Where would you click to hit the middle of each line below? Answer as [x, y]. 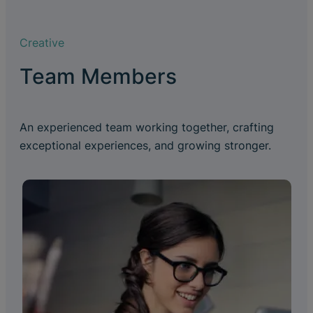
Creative [42, 43]
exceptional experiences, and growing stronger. [145, 146]
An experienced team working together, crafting [147, 128]
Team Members [98, 77]
